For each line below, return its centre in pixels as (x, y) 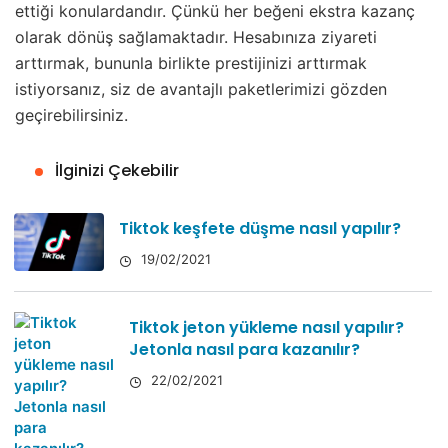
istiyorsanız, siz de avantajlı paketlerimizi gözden (201, 89)
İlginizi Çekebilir (117, 171)
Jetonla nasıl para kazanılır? (244, 350)
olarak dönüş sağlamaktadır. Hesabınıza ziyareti (196, 37)
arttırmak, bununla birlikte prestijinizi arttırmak (191, 63)
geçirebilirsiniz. (71, 115)
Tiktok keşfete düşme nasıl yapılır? (260, 229)
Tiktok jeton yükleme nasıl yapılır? (266, 328)
